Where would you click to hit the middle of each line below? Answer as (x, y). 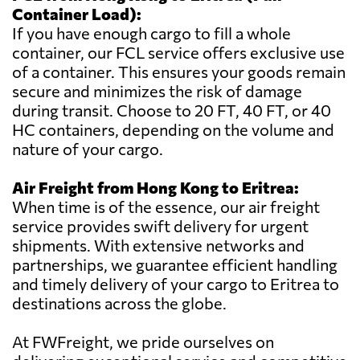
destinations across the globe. (119, 303)
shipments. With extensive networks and (158, 245)
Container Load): (77, 14)
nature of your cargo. (88, 149)
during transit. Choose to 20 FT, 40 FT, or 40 (172, 110)
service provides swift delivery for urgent (160, 226)
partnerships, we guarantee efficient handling (175, 265)
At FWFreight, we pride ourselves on (143, 342)
